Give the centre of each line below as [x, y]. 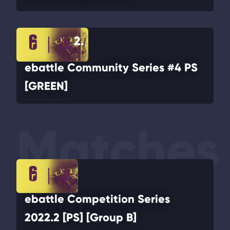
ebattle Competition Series [97, 199]
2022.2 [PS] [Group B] [81, 217]
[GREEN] [46, 86]
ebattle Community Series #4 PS [111, 68]
